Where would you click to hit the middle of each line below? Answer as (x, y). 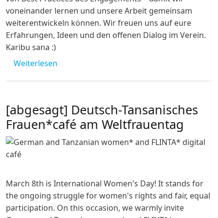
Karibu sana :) (31, 47)
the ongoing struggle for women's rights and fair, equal (108, 195)
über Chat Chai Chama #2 (104, 63)
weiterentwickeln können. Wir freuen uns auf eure (99, 23)
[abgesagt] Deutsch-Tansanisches (102, 109)
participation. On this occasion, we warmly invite (95, 208)
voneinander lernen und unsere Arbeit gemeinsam (99, 10)
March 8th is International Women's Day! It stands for (105, 183)
